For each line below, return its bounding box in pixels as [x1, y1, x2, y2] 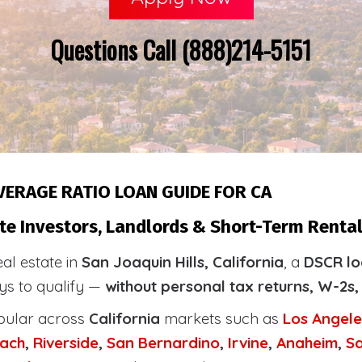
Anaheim [276, 333, 338, 352]
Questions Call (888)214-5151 [51, 32, 311, 68]
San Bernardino [107, 333, 220, 352]
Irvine [228, 333, 268, 352]
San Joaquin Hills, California [82, 252, 284, 271]
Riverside [33, 333, 99, 352]
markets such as [160, 309, 283, 328]
